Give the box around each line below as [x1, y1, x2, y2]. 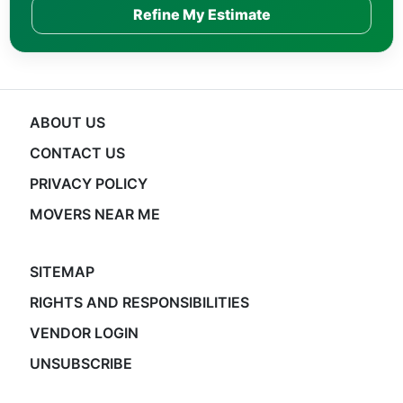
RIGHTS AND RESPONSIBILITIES [29, 293, 249, 311]
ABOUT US [29, 113, 105, 131]
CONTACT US [29, 144, 125, 162]
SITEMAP [29, 263, 94, 281]
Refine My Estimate [132, 4, 271, 23]
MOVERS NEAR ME [29, 205, 160, 223]
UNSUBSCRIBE [29, 354, 132, 372]
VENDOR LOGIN [29, 324, 139, 342]
